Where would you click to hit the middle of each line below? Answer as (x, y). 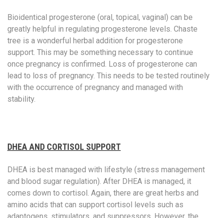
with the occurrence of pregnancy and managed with (95, 87)
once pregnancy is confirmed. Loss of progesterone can (102, 64)
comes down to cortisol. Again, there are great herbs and (103, 193)
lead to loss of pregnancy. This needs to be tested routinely (109, 75)
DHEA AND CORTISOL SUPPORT (64, 146)
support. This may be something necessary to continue (100, 52)
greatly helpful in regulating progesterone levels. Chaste (102, 29)
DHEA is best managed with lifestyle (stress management (106, 169)
